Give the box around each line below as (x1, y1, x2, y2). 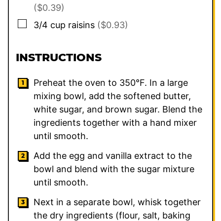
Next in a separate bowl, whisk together (34, 197, 201, 208)
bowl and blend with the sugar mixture (34, 164, 194, 175)
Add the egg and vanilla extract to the (34, 150, 192, 161)
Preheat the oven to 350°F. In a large (34, 77, 188, 88)
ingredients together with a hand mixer (34, 117, 197, 128)
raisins (68, 20, 95, 31)
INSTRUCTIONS (16, 51, 105, 65)
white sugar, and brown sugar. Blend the (34, 104, 202, 115)
